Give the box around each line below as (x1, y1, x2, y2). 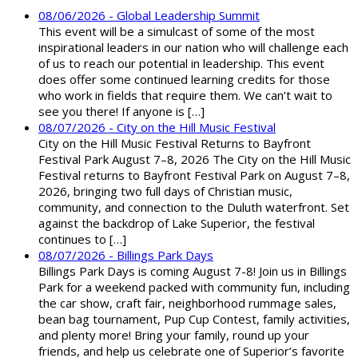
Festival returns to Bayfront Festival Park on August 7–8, (38, 167, 350, 184)
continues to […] (38, 231, 126, 248)
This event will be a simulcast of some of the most (38, 23, 315, 40)
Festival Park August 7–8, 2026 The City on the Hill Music (38, 151, 351, 168)
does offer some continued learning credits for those (38, 71, 330, 88)
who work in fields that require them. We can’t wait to (38, 87, 332, 104)
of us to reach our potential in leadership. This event (38, 55, 324, 72)
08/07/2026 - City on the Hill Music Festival (38, 119, 276, 136)
